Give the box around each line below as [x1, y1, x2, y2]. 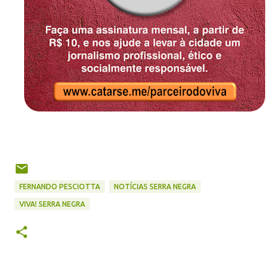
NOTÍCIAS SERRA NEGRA [114, 183, 196, 191]
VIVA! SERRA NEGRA [19, 200, 85, 209]
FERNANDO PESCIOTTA [19, 183, 100, 191]
